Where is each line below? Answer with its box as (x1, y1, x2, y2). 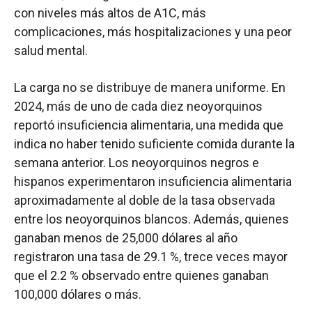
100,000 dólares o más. (14, 287, 141, 302)
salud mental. (14, 43, 88, 58)
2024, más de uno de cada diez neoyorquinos (14, 99, 263, 114)
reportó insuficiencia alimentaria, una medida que (14, 118, 283, 133)
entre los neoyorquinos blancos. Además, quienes (14, 212, 289, 227)
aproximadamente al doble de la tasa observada (14, 193, 275, 208)
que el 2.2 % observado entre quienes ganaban (14, 268, 269, 283)
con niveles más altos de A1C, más (14, 6, 206, 21)
